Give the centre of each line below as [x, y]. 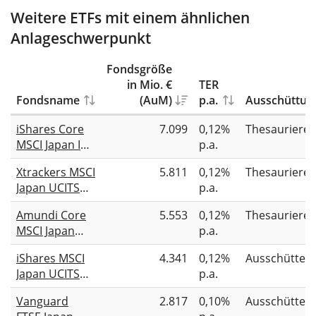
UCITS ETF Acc [53, 247]
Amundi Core [51, 215]
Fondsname [48, 101]
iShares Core [50, 129]
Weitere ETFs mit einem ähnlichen [130, 18]
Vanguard [42, 302]
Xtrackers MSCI [56, 172]
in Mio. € [150, 85]
